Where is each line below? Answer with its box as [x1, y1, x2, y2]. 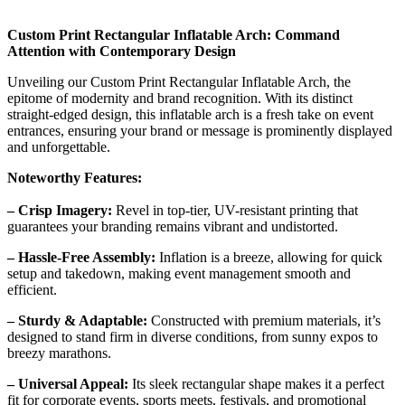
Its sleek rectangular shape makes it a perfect [128, 375, 384, 391]
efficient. [7, 281, 57, 297]
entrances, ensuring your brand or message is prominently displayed [7, 122, 392, 138]
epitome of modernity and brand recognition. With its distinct [7, 89, 353, 106]
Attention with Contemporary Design [7, 42, 236, 59]
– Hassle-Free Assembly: [7, 249, 155, 265]
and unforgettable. [7, 138, 110, 155]
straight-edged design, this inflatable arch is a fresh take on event [7, 106, 373, 122]
